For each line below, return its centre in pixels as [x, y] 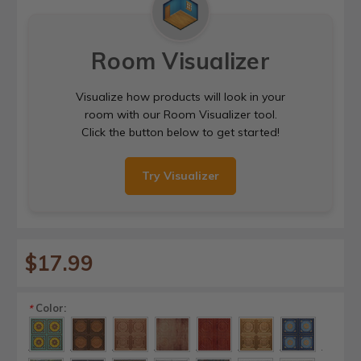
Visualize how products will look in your [180, 96]
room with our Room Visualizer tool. [180, 114]
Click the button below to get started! [180, 132]
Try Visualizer [180, 175]
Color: [49, 307]
